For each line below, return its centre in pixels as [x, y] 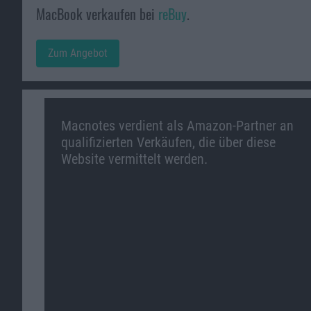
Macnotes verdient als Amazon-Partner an [177, 126]
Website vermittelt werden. [134, 159]
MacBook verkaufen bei [97, 14]
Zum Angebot [78, 53]
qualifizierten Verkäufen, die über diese [168, 143]
